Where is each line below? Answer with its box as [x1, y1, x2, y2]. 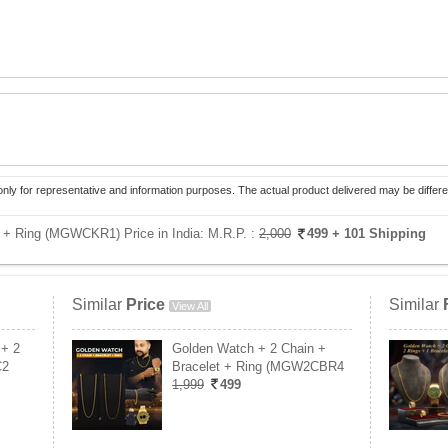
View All [172, 300, 208, 312]
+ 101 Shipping [332, 226, 426, 241]
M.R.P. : [208, 226, 259, 241]
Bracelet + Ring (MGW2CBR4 [172, 359, 344, 374]
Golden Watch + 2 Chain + [172, 341, 326, 356]
